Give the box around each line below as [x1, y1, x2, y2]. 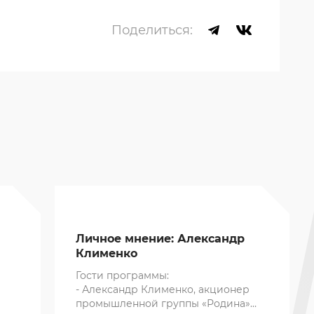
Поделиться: [111, 22, 193, 39]
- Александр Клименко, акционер [76, 283, 250, 296]
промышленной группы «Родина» [76, 297, 251, 310]
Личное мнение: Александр [76, 232, 245, 246]
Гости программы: [76, 269, 170, 282]
